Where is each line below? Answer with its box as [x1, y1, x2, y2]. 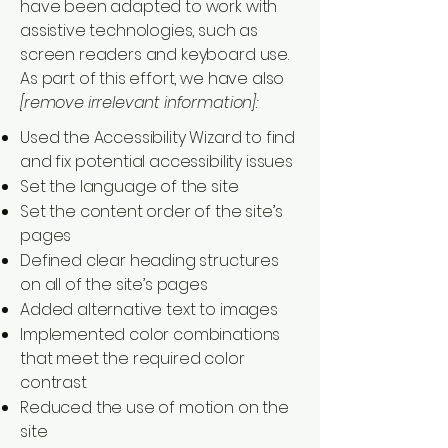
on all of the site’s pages [20, 273, 208, 296]
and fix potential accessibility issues [20, 150, 293, 173]
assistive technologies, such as [20, 19, 259, 42]
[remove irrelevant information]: [20, 91, 258, 114]
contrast [20, 371, 87, 394]
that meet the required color [20, 347, 245, 370]
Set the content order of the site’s [20, 200, 283, 223]
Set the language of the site [20, 175, 243, 198]
